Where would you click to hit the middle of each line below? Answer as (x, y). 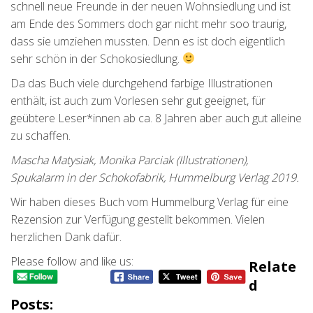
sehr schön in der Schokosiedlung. (96, 58)
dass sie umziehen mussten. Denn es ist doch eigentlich (148, 41)
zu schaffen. (41, 135)
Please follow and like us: (72, 261)
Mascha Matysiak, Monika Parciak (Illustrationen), (129, 160)
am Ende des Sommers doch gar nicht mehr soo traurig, (148, 23)
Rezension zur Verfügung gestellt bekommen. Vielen (138, 219)
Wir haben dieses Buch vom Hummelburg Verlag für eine (150, 202)
